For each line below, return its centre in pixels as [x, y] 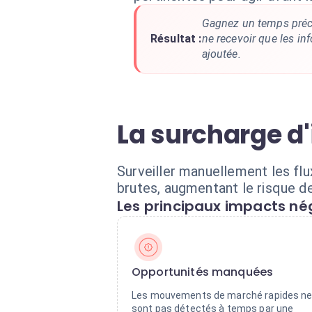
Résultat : [176, 39]
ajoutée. [221, 54]
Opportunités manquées [203, 272]
